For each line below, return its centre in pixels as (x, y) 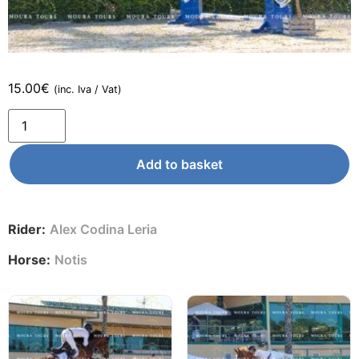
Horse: (29, 260)
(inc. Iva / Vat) (88, 89)
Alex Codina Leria (103, 229)
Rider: (27, 229)
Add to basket (179, 164)
